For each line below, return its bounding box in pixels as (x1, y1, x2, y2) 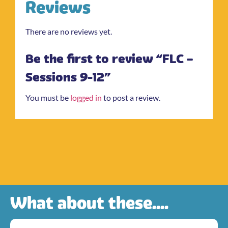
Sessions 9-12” (25, 70, 110, 85)
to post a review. (102, 93, 160, 103)
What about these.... (10, 193, 168, 213)
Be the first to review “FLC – (25, 51, 193, 67)
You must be (25, 93, 70, 103)
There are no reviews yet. (25, 26, 112, 36)
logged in (70, 93, 102, 103)
